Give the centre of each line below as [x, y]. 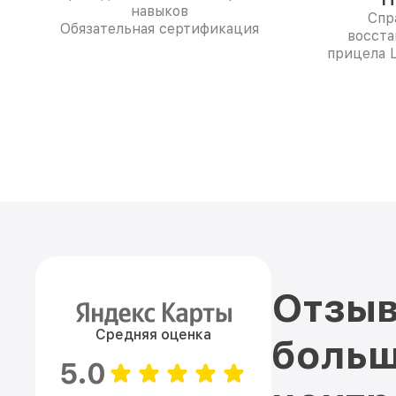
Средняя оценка [153, 335]
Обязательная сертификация [159, 29]
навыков [159, 11]
